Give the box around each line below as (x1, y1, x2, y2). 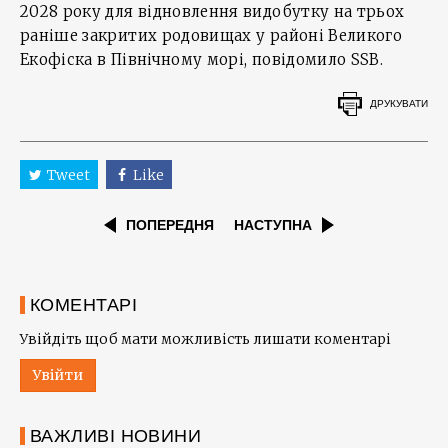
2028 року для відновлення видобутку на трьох (20, 2, 405, 21)
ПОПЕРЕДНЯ (126, 217, 214, 234)
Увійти (33, 366, 83, 385)
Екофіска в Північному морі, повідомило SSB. (20, 50, 384, 69)
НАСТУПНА (234, 217, 312, 234)
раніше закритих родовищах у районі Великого (20, 26, 403, 45)
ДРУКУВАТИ (370, 97, 428, 109)
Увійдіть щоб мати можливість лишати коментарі (20, 330, 391, 349)
